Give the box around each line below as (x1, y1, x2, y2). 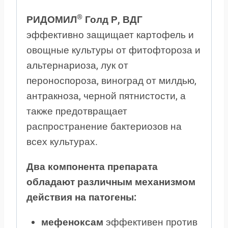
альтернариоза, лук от (26, 60, 128, 72)
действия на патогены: (26, 191, 136, 204)
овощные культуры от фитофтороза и (26, 44, 201, 56)
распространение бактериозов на (26, 121, 182, 133)
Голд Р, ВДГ (82, 14, 142, 26)
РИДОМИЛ (26, 14, 77, 26)
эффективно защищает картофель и (26, 29, 194, 41)
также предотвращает (26, 105, 127, 118)
